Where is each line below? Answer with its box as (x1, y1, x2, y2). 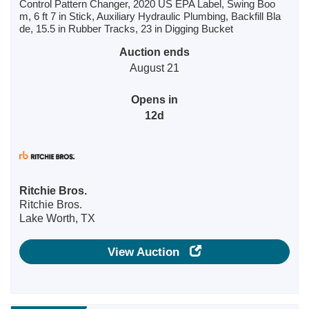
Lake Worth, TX (19, 212, 95, 224)
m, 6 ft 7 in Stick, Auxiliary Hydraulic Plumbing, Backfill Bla (19, 10, 281, 22)
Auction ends (119, 46, 190, 58)
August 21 (130, 61, 179, 74)
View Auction (108, 244, 190, 259)
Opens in (131, 93, 178, 106)
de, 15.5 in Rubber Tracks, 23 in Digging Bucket (19, 23, 233, 34)
